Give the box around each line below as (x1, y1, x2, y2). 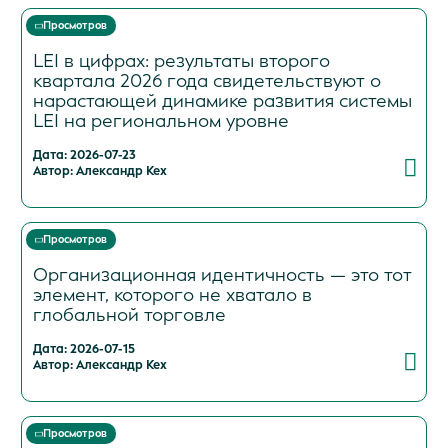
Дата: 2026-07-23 (32, 146, 136, 163)
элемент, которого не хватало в (32, 282, 312, 307)
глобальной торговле (32, 302, 226, 327)
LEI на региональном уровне (32, 108, 289, 133)
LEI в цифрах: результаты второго (32, 48, 330, 73)
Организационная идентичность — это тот (32, 262, 412, 287)
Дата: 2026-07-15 (32, 340, 135, 357)
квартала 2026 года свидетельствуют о (32, 68, 381, 93)
